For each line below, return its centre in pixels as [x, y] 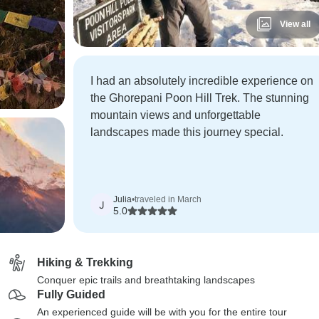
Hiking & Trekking [85, 262]
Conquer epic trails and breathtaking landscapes [146, 280]
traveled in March [168, 199]
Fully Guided [71, 294]
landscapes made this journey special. [187, 132]
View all [295, 24]
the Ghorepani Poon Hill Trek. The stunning [199, 98]
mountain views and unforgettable [175, 115]
